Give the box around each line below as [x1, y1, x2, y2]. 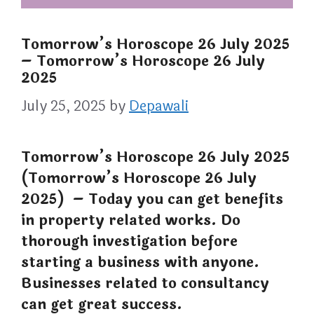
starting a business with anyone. [21, 252, 259, 274]
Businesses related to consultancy [21, 273, 269, 295]
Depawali [129, 95, 189, 118]
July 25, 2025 [21, 95, 106, 118]
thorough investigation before [21, 231, 238, 253]
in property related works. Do [21, 210, 240, 232]
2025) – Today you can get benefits [21, 189, 283, 211]
